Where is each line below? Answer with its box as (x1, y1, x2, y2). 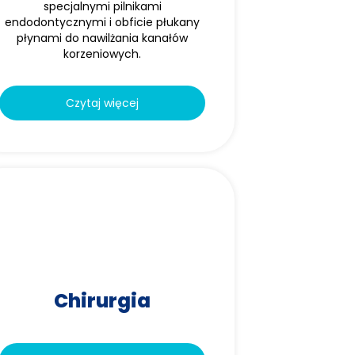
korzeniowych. (63, 46, 142, 62)
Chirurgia (54, 288, 151, 314)
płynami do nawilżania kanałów (17, 30, 189, 46)
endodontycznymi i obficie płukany (5, 14, 200, 30)
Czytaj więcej (66, 95, 139, 111)
